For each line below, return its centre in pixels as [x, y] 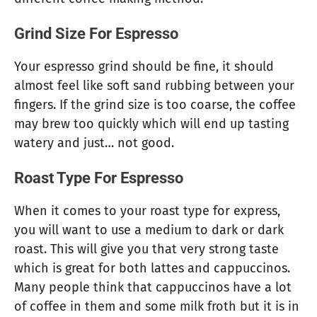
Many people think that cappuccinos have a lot [153, 288]
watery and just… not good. [94, 143]
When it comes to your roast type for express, [147, 211]
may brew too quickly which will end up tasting [151, 124]
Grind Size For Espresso [96, 34]
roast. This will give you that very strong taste [146, 249]
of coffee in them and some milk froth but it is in [157, 307]
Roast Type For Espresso [99, 178]
